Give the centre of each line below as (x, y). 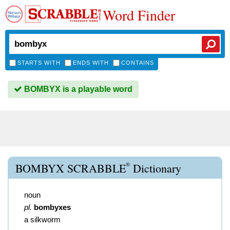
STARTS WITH (39, 63)
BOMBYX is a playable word (77, 89)
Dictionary (156, 168)
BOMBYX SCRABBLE (71, 168)
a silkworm (42, 219)
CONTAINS (138, 63)
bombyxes (52, 207)
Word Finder (139, 15)
